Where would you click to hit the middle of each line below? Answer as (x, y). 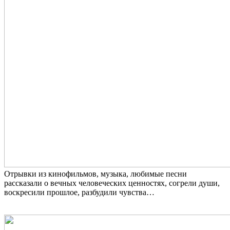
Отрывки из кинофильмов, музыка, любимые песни (95, 174)
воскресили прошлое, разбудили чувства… (81, 192)
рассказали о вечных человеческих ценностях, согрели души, (112, 183)
